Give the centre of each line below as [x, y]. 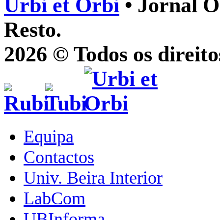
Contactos [59, 157]
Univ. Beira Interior [93, 178]
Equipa [49, 136]
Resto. [33, 30]
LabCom [55, 198]
